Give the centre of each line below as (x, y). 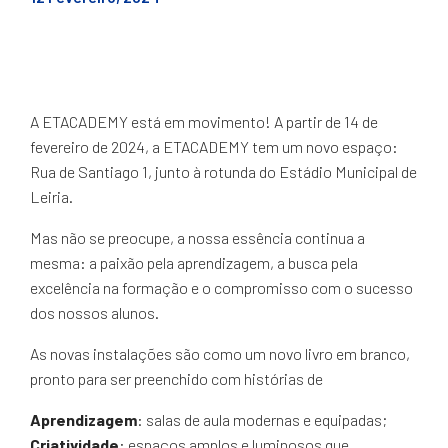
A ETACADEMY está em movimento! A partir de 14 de (204, 121)
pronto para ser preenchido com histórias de (176, 378)
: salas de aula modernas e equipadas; (262, 419)
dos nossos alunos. (94, 312)
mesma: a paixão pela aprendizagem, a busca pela (194, 262)
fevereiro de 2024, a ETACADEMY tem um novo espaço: (214, 146)
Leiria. (51, 196)
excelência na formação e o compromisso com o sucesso (221, 287)
